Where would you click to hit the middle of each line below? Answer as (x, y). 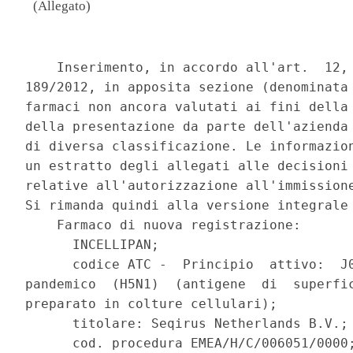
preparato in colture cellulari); (156, 304)
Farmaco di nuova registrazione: (167, 225)
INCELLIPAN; (97, 245)
